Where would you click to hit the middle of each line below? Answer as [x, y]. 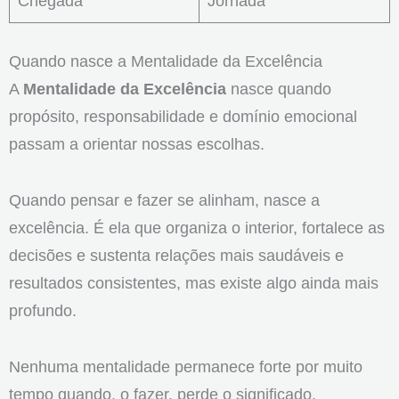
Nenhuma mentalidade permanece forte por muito [186, 367]
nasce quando [279, 89]
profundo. [43, 311]
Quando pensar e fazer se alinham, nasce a [164, 200]
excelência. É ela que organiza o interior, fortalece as [197, 228]
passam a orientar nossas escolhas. [137, 144]
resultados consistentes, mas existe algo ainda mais [194, 283]
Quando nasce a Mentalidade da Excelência [166, 61]
